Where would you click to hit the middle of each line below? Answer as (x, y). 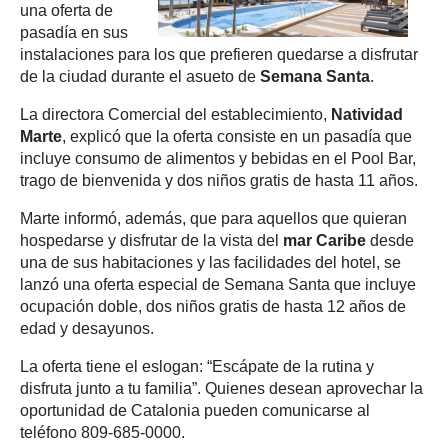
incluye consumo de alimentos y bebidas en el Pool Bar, (218, 158)
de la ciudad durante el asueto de (140, 76)
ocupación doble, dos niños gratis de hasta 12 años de (213, 306)
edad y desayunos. (87, 328)
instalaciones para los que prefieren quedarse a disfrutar (219, 54)
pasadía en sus (74, 32)
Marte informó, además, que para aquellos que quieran (213, 218)
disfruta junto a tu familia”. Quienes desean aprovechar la (221, 388)
